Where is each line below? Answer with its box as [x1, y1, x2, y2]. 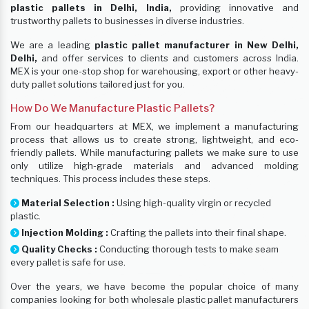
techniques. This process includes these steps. [10, 173, 210, 185]
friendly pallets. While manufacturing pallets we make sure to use [10, 147, 299, 159]
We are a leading [10, 39, 94, 51]
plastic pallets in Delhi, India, [10, 2, 172, 14]
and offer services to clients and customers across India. [37, 52, 299, 64]
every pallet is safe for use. [10, 257, 126, 268]
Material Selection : [21, 197, 114, 209]
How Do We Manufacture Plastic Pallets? [10, 102, 215, 115]
